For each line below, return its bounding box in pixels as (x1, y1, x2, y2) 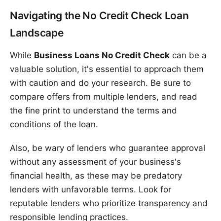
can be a (170, 50, 207, 61)
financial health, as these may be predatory (10, 171, 182, 181)
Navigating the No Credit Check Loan (10, 9, 189, 22)
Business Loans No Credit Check (34, 50, 170, 61)
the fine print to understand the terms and (10, 106, 177, 116)
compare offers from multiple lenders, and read (10, 92, 197, 102)
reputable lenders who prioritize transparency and (10, 198, 208, 209)
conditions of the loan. (10, 119, 98, 130)
